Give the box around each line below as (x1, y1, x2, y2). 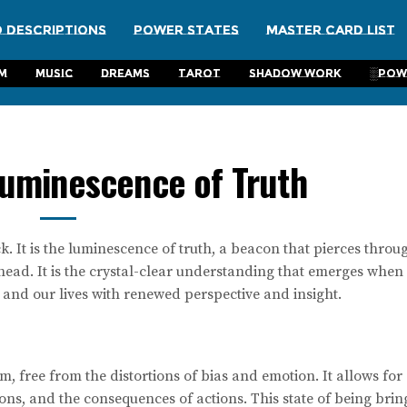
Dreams (100, 66, 150, 80)
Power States (134, 21, 239, 38)
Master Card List (266, 21, 395, 38)
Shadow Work (248, 66, 342, 80)
